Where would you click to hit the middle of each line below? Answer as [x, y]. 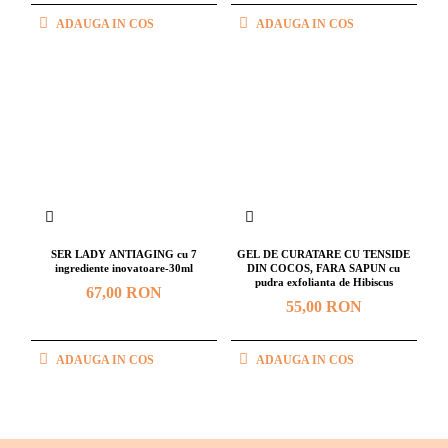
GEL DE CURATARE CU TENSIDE [324, 254]
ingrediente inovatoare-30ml [123, 268]
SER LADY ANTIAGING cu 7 [123, 254]
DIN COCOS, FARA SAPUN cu [324, 268]
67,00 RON [123, 293]
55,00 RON [323, 307]
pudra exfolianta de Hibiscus [323, 282]
